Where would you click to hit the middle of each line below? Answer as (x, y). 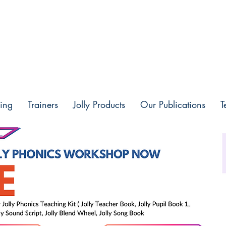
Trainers (43, 104)
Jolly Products (99, 104)
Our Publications (173, 104)
